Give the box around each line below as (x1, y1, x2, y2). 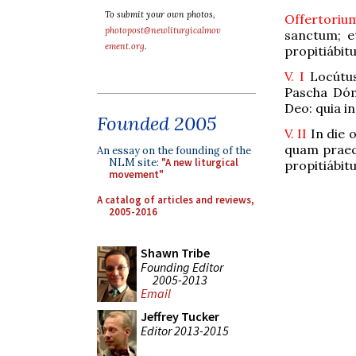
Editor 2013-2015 (141, 322, 229, 339)
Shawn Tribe (141, 245, 210, 261)
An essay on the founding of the (97, 144, 251, 157)
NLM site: (109, 156, 161, 169)
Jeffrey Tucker (141, 308, 219, 324)
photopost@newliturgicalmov (105, 25, 221, 36)
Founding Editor (141, 258, 223, 275)
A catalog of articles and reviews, (97, 192, 254, 207)
